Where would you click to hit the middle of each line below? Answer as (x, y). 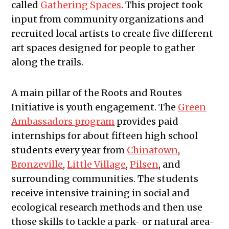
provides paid (147, 121)
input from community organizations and (108, 19)
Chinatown (153, 150)
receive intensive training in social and (101, 193)
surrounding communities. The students (105, 178)
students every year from (69, 150)
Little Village (97, 164)
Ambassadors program (63, 121)
